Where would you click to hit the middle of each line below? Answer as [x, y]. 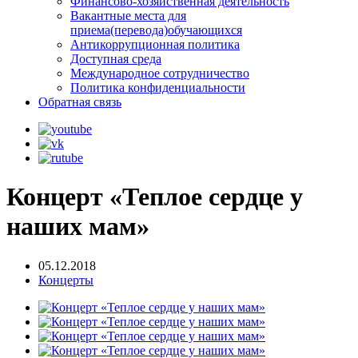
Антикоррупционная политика [155, 44]
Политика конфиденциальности [158, 88]
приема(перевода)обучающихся [156, 30]
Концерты [66, 280]
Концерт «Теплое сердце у [155, 197]
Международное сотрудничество [160, 73]
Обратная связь [80, 102]
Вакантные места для [128, 16]
